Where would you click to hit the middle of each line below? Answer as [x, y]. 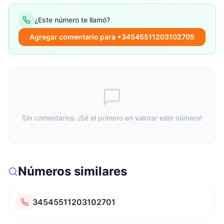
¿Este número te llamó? [72, 20]
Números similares [72, 171]
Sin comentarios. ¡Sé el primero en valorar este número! [112, 118]
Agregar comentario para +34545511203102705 [112, 37]
